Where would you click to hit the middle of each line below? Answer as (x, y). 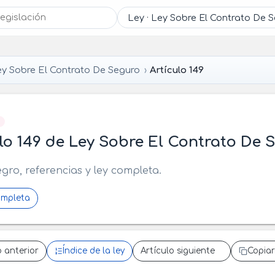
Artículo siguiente (177, 251)
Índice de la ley (93, 251)
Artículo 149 (177, 70)
